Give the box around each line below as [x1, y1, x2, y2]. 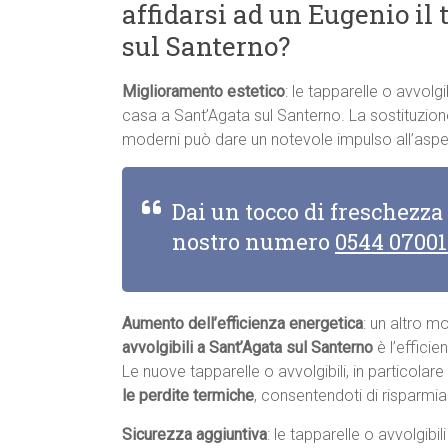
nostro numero [172, 227, 335, 257]
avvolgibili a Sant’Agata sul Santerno [122, 338, 373, 358]
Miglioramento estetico [122, 82, 285, 102]
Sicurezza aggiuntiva [122, 425, 267, 445]
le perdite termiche [122, 386, 254, 406]
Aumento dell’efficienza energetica [122, 314, 363, 334]
